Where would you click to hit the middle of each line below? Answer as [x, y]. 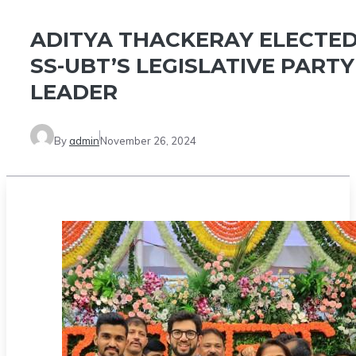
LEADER [74, 93]
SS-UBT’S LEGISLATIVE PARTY [192, 66]
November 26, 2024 [148, 140]
